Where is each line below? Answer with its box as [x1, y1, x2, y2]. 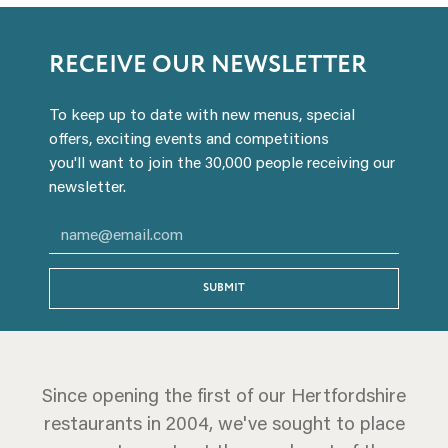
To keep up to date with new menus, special [49, 103, 356, 125]
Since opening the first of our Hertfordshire [42, 381, 406, 407]
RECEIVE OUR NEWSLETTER [49, 48, 368, 83]
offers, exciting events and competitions [49, 127, 330, 149]
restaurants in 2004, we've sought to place [43, 409, 405, 435]
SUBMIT [203, 280, 245, 297]
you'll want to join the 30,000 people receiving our [49, 151, 396, 173]
